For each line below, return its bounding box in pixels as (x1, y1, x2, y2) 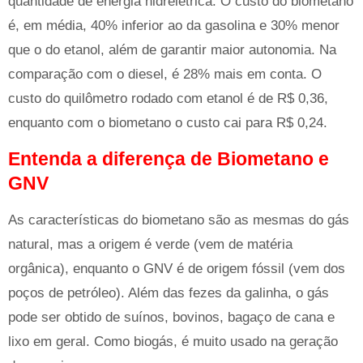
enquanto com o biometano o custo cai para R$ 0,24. (8, 114, 327, 130)
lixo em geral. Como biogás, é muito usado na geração (8, 334, 338, 350)
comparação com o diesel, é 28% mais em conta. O (8, 66, 322, 82)
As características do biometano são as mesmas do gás (8, 212, 349, 228)
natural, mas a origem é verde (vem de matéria (8, 237, 293, 253)
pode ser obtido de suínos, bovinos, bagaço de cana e (8, 310, 335, 326)
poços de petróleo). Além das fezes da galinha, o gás (8, 285, 329, 301)
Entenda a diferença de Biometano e (8, 148, 329, 170)
